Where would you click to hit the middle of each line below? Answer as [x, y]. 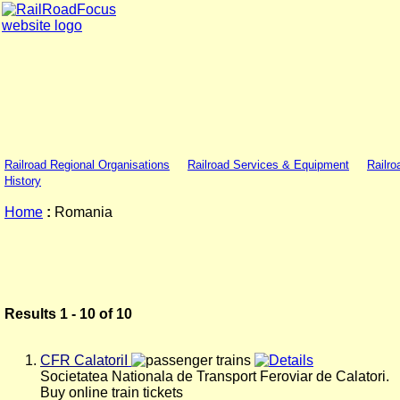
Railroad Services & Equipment [268, 165]
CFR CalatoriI [84, 360]
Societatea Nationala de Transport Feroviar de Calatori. [215, 376]
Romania [82, 212]
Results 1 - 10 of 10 [68, 314]
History [23, 181]
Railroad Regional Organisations [87, 165]
